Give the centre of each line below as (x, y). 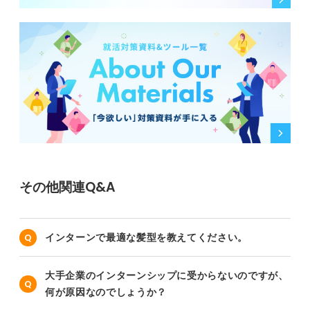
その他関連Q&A (67, 188)
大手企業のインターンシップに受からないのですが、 (167, 276)
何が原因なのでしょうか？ (106, 292)
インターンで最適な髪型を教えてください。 (146, 238)
